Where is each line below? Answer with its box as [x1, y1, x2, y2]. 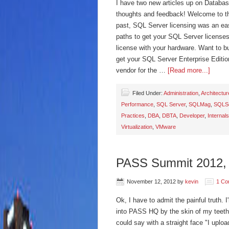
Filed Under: [132, 90, 164, 96]
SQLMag [189, 101, 211, 107]
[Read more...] [168, 66, 210, 74]
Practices [121, 112, 145, 119]
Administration [164, 90, 198, 96]
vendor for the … [116, 66, 168, 74]
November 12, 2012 [127, 178, 176, 185]
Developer [179, 112, 204, 119]
